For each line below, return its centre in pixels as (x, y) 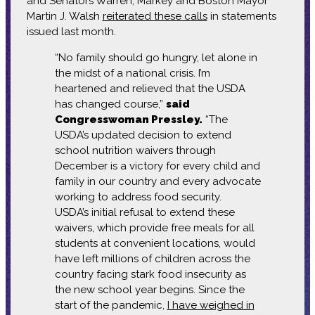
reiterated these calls (155, 16)
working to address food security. (138, 197)
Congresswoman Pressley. (128, 119)
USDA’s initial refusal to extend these (144, 212)
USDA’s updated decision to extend (143, 135)
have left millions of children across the (152, 258)
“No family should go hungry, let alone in (156, 57)
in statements (242, 16)
